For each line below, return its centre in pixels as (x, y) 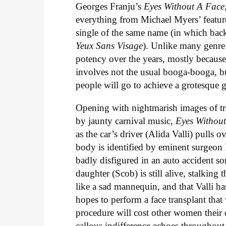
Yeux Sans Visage (109, 46)
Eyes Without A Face (184, 7)
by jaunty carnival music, (126, 121)
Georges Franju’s (110, 7)
